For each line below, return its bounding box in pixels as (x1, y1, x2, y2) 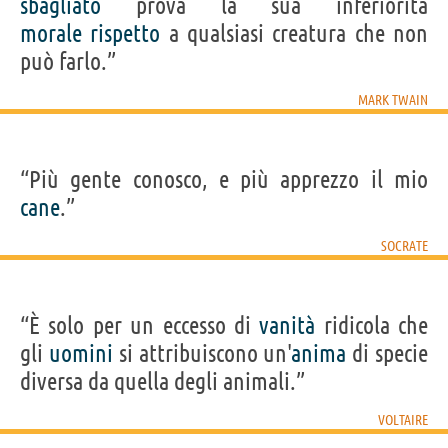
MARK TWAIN (358, 91, 428, 108)
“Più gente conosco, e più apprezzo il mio (20, 165, 428, 193)
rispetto (90, 19, 161, 47)
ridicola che (315, 311, 428, 339)
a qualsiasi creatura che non (160, 19, 429, 47)
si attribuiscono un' (112, 339, 292, 367)
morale (20, 19, 82, 47)
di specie (346, 339, 429, 367)
